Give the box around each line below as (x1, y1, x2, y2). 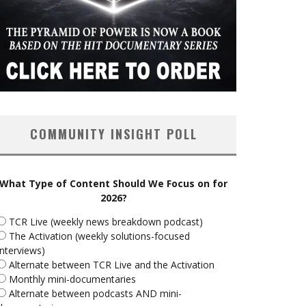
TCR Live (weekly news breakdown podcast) (9, 215, 203, 228)
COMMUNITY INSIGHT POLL (29, 125, 197, 143)
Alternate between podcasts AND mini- (9, 287, 182, 300)
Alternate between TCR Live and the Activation (9, 258, 214, 271)
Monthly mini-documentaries (9, 273, 136, 286)
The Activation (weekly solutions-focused (9, 229, 190, 242)
